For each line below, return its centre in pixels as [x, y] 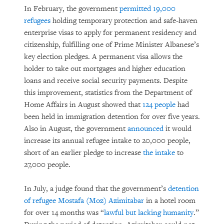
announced [145, 129]
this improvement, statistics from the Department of [108, 93]
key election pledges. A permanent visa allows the [103, 57]
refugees [37, 21]
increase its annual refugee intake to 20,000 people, [107, 141]
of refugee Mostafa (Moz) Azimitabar [84, 201]
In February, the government [72, 9]
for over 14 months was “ [64, 213]
